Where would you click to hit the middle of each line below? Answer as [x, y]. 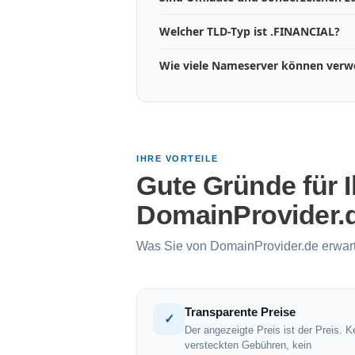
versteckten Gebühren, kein [248, 345]
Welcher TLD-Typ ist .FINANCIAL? [250, 31]
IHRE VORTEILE [177, 158]
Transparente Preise [240, 312]
